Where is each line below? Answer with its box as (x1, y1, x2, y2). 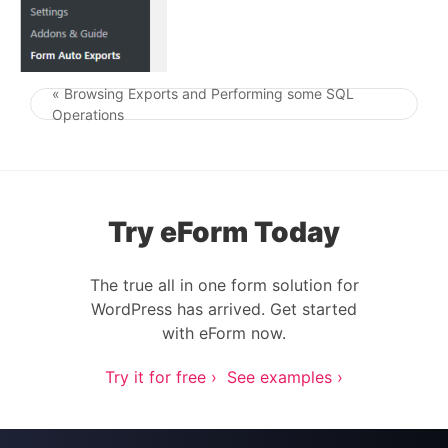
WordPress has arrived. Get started (91, 299, 357, 319)
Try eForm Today (108, 215, 340, 249)
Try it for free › (105, 367, 217, 387)
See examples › (227, 367, 343, 387)
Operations (52, 106, 124, 123)
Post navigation (222, 104, 341, 125)
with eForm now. (162, 323, 286, 343)
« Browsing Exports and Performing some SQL (52, 85, 354, 102)
